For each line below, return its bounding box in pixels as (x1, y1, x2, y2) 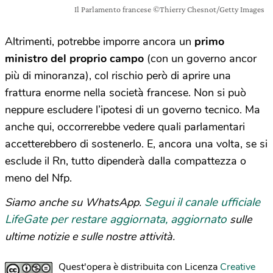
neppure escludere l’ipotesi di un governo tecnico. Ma (5, 102, 260, 118)
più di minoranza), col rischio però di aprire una (5, 68, 231, 83)
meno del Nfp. (5, 171, 72, 186)
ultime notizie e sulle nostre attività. (5, 229, 175, 244)
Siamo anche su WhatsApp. (5, 195, 144, 210)
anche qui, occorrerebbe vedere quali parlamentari (5, 119, 245, 135)
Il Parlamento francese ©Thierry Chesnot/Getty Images (74, 4, 264, 15)
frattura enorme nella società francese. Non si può (5, 85, 246, 101)
